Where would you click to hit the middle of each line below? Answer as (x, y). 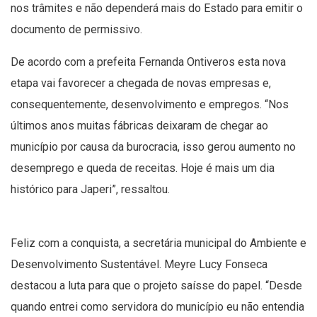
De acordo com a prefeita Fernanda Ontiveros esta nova (148, 62)
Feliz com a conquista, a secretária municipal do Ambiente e (158, 243)
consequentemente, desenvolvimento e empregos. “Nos (150, 104)
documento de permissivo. (79, 29)
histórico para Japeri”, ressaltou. (92, 189)
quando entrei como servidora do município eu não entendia (157, 306)
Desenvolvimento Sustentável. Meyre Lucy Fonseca (139, 264)
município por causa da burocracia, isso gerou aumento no (153, 146)
